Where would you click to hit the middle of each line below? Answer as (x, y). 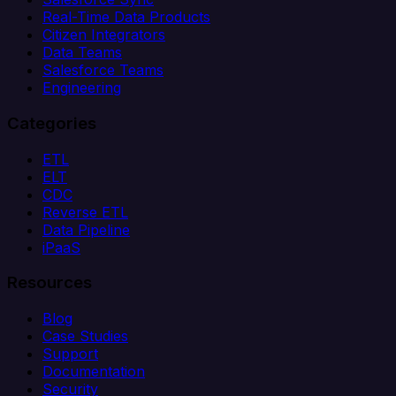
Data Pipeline (86, 229)
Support (70, 354)
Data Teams (82, 53)
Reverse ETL (85, 212)
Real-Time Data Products (126, 17)
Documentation (94, 372)
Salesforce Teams (103, 70)
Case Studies (85, 336)
